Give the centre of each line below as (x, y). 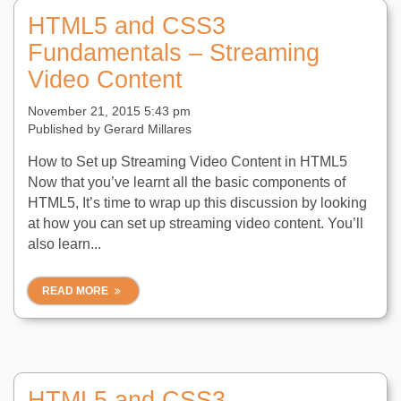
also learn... (64, 244)
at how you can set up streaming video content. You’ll (196, 223)
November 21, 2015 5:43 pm (109, 111)
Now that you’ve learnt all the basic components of (187, 182)
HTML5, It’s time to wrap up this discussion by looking (197, 203)
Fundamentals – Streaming (174, 53)
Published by (66, 129)
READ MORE (77, 291)
